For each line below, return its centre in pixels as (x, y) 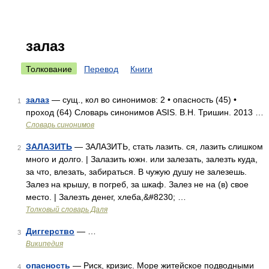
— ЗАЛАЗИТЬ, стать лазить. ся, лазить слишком (168, 147)
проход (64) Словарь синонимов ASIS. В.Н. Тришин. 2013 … (145, 112)
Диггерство (50, 231)
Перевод (101, 69)
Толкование (49, 69)
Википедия (44, 244)
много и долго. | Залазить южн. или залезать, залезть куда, (142, 159)
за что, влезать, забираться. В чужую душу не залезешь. (136, 172)
